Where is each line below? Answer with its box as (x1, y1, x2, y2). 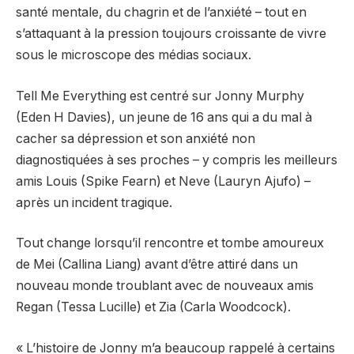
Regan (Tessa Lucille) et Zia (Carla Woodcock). (16, 299, 291, 315)
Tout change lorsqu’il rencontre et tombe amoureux (16, 235, 324, 251)
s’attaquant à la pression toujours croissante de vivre (16, 26, 326, 42)
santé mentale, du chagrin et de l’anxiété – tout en (16, 5, 307, 21)
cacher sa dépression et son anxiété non (16, 130, 255, 146)
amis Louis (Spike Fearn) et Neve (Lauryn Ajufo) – (16, 173, 311, 189)
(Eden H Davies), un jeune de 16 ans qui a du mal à (16, 109, 312, 125)
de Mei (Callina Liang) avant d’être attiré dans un (16, 257, 298, 273)
